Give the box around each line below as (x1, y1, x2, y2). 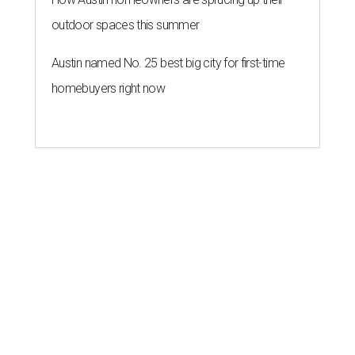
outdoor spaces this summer (52, 17, 200, 33)
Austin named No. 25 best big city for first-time (52, 55, 285, 71)
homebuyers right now (52, 81, 166, 97)
